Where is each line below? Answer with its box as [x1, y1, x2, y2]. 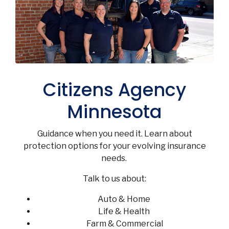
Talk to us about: [83, 174, 146, 184]
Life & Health [98, 207, 151, 216]
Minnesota [67, 99, 162, 124]
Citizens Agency [43, 77, 186, 102]
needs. [101, 153, 128, 163]
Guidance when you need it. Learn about [37, 129, 192, 139]
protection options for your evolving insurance [23, 141, 206, 151]
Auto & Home [98, 194, 152, 204]
